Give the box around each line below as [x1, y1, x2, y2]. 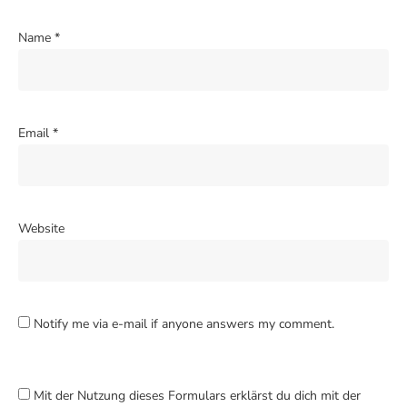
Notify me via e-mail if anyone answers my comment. [34, 315, 334, 333]
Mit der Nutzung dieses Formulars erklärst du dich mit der [34, 387, 361, 405]
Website [18, 220, 65, 238]
